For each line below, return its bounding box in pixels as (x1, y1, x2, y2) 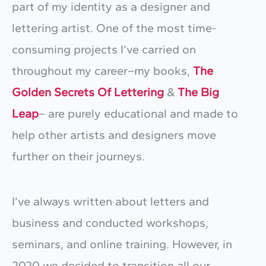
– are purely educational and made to (39, 106, 238, 121)
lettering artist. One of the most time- (12, 20, 216, 35)
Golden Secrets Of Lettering (12, 84, 164, 99)
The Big (178, 84, 219, 99)
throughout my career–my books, (12, 63, 193, 78)
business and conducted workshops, (12, 215, 208, 230)
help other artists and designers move (12, 127, 216, 142)
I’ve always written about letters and (12, 194, 209, 208)
